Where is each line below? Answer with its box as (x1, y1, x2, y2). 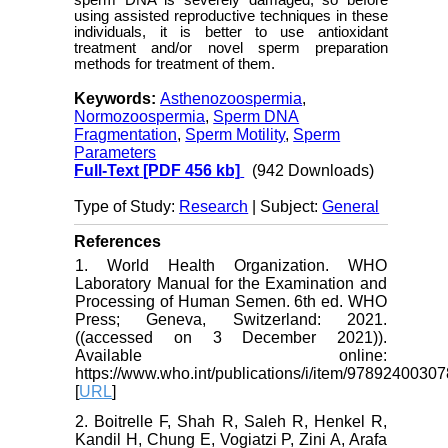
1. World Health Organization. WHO (75, 257, 387, 275)
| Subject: (248, 198, 323, 216)
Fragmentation (74, 126, 178, 144)
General (322, 198, 380, 216)
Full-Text (74, 162, 140, 180)
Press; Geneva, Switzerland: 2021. (75, 311, 387, 329)
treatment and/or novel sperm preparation (74, 40, 388, 57)
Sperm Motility (185, 126, 286, 144)
